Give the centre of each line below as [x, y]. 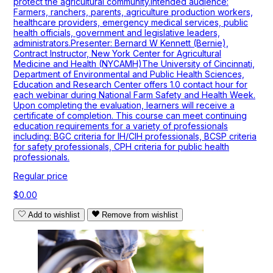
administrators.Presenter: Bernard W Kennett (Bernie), [121, 43]
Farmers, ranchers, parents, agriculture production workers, [133, 12]
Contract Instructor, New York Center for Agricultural [117, 54]
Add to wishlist [54, 215]
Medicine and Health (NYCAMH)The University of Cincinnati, [134, 64]
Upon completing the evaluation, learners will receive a [124, 105]
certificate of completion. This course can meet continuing [130, 116]
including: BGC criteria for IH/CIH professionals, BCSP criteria [135, 136]
